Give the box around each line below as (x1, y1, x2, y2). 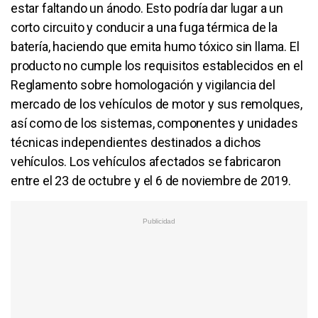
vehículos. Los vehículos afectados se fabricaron (11, 153, 281, 169)
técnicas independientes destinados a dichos (11, 134, 262, 150)
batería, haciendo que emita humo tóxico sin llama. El (11, 38, 300, 54)
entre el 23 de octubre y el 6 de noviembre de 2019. (11, 172, 291, 188)
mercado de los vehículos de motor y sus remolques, (11, 96, 303, 111)
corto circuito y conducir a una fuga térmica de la (11, 19, 278, 35)
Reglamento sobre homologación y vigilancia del (11, 77, 275, 92)
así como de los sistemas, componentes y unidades (11, 115, 298, 131)
